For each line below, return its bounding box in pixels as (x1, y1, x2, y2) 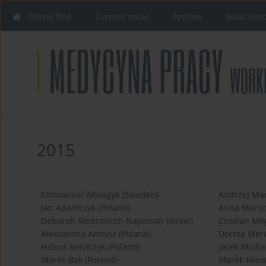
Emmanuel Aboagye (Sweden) (41, 189, 159, 201)
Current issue (95, 11, 149, 22)
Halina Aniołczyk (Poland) (41, 241, 140, 253)
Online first (27, 11, 71, 22)
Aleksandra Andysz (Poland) (41, 228, 151, 240)
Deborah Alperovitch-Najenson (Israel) (41, 215, 193, 227)
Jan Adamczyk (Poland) (41, 202, 130, 214)
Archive (173, 11, 202, 22)
